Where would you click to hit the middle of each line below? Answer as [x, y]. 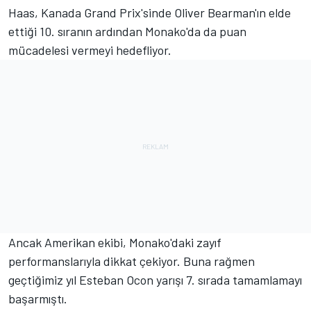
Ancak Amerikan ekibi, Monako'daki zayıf [115, 243]
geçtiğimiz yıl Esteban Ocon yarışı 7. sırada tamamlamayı [155, 280]
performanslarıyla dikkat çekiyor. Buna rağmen [132, 261]
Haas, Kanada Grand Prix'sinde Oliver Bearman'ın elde [150, 13]
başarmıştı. [38, 299]
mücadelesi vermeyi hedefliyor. [90, 50]
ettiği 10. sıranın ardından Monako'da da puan [127, 32]
